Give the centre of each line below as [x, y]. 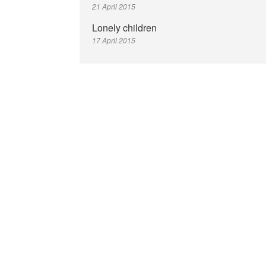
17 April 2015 [113, 40]
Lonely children [124, 28]
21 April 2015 [113, 6]
